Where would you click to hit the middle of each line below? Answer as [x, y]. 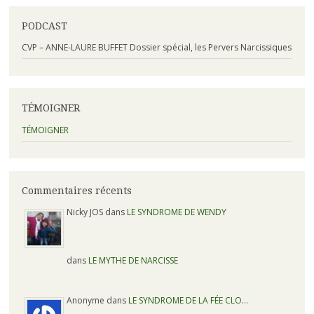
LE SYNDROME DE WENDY [177, 212]
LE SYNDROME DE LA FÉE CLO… [189, 300]
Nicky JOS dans [97, 212]
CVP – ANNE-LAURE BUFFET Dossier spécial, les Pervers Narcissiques [156, 48]
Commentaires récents [76, 190]
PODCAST [44, 26]
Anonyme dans [98, 300]
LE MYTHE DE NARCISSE [134, 260]
